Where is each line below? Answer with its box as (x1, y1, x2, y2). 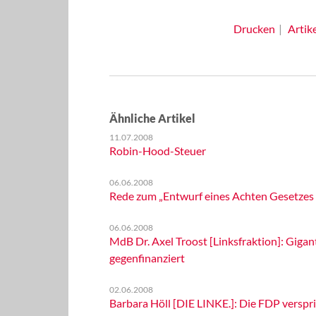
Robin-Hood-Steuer (109, 144, 206, 157)
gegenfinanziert (109, 251, 185, 265)
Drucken (233, 22, 275, 35)
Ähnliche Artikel (109, 111, 195, 125)
